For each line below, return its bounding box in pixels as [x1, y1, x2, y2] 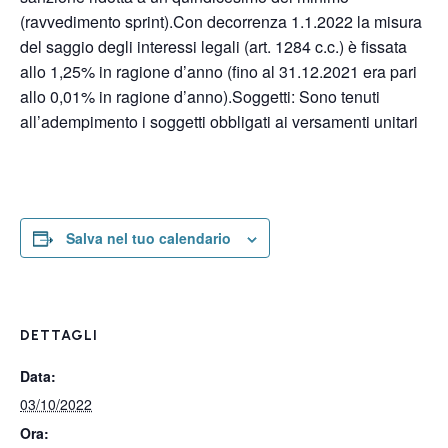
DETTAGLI [20, 327, 98, 344]
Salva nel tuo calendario [66, 228, 231, 248]
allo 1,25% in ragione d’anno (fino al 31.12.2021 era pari [20, 60, 417, 83]
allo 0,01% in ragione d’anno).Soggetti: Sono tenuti [20, 85, 380, 108]
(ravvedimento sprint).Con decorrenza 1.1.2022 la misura [20, 10, 422, 33]
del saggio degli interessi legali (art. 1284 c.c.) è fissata [20, 35, 407, 58]
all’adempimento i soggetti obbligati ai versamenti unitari [20, 110, 418, 133]
